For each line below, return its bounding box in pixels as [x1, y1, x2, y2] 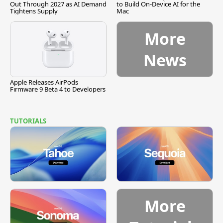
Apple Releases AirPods [10, 77, 78, 87]
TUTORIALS [10, 116, 46, 125]
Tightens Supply [10, 6, 58, 16]
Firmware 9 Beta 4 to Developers [10, 84, 106, 94]
